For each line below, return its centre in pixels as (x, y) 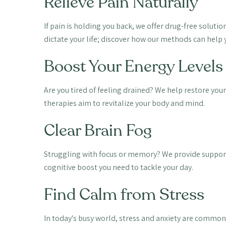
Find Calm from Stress (124, 194)
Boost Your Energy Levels (133, 66)
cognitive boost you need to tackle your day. (118, 167)
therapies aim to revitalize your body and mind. (124, 103)
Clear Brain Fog (98, 130)
